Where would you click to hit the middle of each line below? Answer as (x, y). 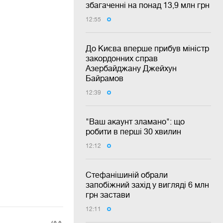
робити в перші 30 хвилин (133, 131)
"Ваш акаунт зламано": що (135, 121)
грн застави (108, 194)
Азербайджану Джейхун (131, 68)
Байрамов (105, 78)
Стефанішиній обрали (127, 174)
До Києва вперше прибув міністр (147, 48)
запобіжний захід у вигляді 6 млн (147, 184)
